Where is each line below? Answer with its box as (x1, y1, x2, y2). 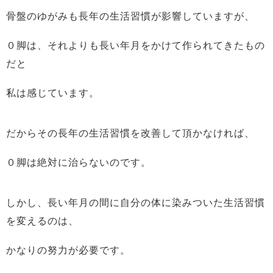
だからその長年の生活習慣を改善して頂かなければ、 (6, 128, 255, 138)
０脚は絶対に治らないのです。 (6, 157, 151, 168)
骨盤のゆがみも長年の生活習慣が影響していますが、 (6, 11, 255, 21)
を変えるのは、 (6, 216, 79, 226)
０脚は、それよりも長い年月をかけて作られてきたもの (6, 40, 265, 51)
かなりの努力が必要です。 (6, 245, 130, 255)
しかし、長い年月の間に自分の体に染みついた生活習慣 (6, 197, 265, 208)
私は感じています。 (6, 88, 99, 98)
